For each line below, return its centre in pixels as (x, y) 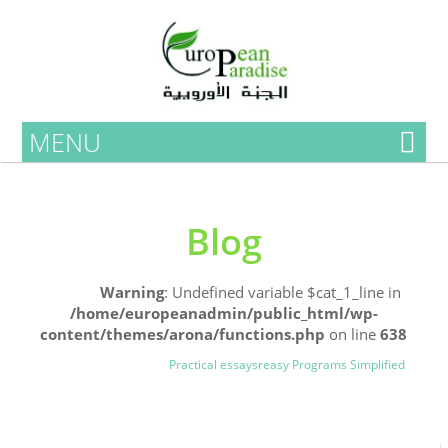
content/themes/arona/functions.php (183, 334)
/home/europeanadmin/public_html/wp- (223, 313)
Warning (132, 292)
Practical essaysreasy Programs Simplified (287, 364)
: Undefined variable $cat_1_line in (283, 292)
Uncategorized (63, 364)
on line (353, 334)
